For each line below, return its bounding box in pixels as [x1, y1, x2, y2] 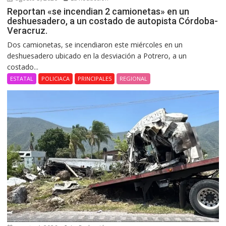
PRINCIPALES [78, 75, 112, 83]
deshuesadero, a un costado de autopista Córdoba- [7, 16, 218, 27]
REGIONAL [120, 75, 148, 83]
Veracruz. [7, 25, 48, 36]
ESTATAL [10, 75, 34, 83]
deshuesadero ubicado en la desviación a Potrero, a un [7, 51, 187, 61]
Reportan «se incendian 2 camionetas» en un [7, 6, 190, 17]
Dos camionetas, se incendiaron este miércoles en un [7, 40, 183, 50]
